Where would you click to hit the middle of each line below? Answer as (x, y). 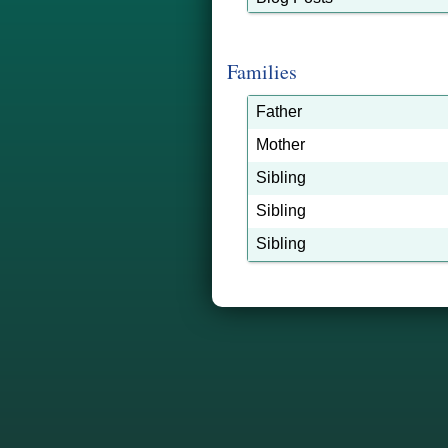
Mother (280, 144)
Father (279, 111)
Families (262, 71)
